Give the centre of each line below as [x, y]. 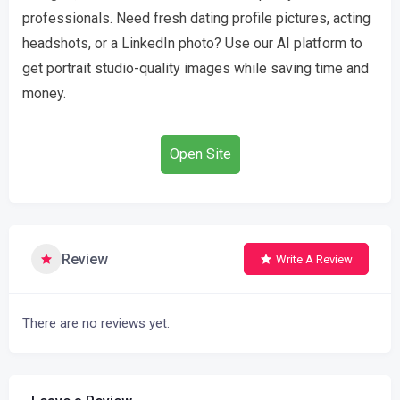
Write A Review [314, 259]
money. [44, 93]
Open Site [200, 154]
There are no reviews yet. [96, 323]
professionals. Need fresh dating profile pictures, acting [196, 18]
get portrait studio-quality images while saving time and [196, 68]
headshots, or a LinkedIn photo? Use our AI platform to [192, 43]
